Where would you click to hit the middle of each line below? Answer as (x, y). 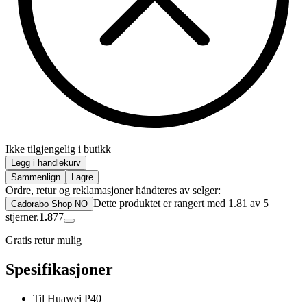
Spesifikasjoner (59, 270)
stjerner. (22, 217)
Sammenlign (36, 177)
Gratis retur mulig (44, 241)
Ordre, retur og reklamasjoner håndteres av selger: (113, 191)
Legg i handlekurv (46, 163)
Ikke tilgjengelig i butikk (58, 149)
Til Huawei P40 (67, 299)
